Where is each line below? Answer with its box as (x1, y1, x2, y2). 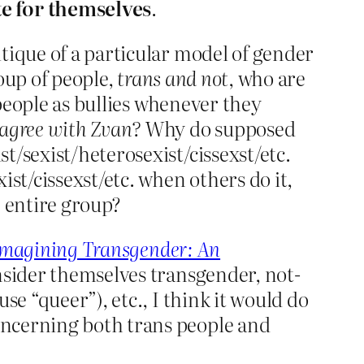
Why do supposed (141, 114, 296, 143)
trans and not (117, 63, 229, 93)
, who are (228, 63, 305, 93)
